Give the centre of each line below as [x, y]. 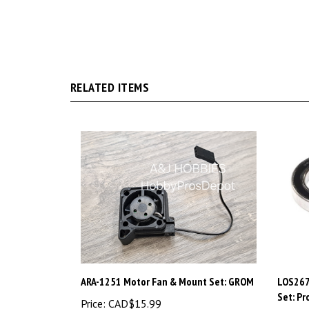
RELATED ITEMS [110, 64]
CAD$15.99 [133, 281]
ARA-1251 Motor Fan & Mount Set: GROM [167, 259]
